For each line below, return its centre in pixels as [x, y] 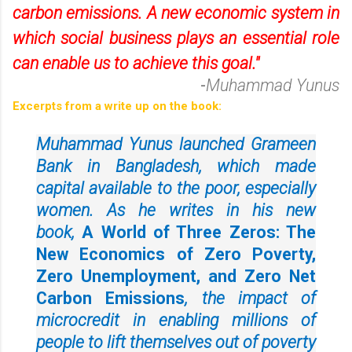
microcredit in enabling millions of [176, 320]
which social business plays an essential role [176, 38]
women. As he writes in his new [176, 210]
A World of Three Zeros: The [199, 232]
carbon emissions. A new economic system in [176, 13]
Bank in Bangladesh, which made [176, 166]
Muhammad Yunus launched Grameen [176, 144]
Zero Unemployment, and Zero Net [176, 276]
